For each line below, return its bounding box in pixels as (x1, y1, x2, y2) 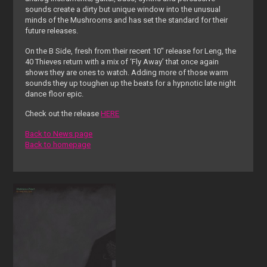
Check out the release (25, 109, 101, 119)
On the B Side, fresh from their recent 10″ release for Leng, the (25, 46, 237, 55)
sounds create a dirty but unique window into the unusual (25, 5, 221, 14)
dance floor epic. (25, 89, 84, 98)
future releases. (25, 26, 79, 36)
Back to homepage (25, 139, 91, 149)
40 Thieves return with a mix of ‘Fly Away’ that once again (25, 57, 219, 66)
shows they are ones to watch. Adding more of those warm (25, 67, 229, 77)
